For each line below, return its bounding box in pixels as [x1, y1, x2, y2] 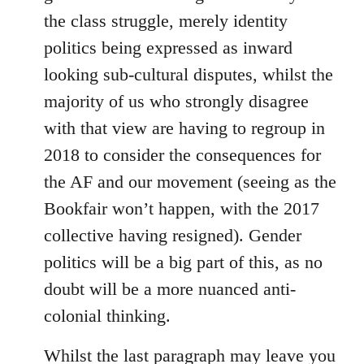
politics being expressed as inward [44, 37, 292, 58]
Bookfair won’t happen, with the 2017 [44, 198, 319, 219]
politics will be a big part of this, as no [44, 252, 323, 272]
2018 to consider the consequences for [44, 145, 321, 165]
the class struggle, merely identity [44, 11, 288, 31]
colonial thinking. [44, 305, 171, 326]
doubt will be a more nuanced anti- [44, 279, 296, 299]
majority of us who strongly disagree [44, 91, 309, 111]
